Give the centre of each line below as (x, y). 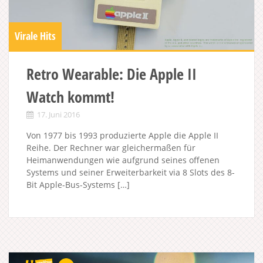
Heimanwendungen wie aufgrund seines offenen (123, 160)
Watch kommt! (70, 97)
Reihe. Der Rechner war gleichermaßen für (111, 147)
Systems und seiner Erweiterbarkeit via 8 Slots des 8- (131, 172)
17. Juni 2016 (58, 114)
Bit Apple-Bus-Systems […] (78, 184)
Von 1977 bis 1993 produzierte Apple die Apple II (122, 135)
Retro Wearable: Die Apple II (112, 74)
